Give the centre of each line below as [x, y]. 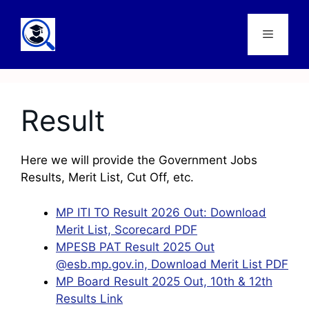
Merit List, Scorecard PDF [127, 229]
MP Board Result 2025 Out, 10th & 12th [164, 281]
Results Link [89, 298]
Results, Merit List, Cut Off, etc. [107, 177]
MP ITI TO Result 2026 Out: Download [161, 212]
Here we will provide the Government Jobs [139, 160]
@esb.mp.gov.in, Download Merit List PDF [172, 264]
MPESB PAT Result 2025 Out [135, 247]
